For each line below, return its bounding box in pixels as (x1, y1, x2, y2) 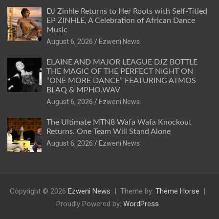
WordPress (123, 199, 159, 208)
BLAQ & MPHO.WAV (46, 86, 120, 94)
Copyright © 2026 (10, 186, 68, 196)
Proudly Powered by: (56, 199, 123, 208)
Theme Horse (155, 186, 199, 196)
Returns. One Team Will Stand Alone (46, 127, 171, 135)
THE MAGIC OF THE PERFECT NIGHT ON (46, 67, 193, 75)
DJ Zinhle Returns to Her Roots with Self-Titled (46, 7, 207, 15)
